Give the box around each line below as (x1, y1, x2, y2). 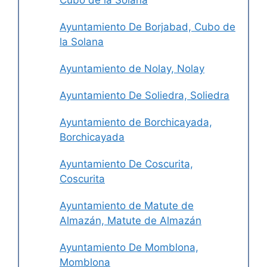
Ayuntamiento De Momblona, (60, 241, 198, 254)
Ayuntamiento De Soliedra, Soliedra (60, 89, 229, 102)
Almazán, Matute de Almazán (60, 215, 201, 227)
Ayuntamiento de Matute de (60, 200, 194, 212)
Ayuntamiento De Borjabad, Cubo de (60, 21, 235, 33)
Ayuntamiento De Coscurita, (60, 158, 193, 170)
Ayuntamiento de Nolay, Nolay (60, 63, 204, 75)
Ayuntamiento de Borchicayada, (60, 116, 212, 129)
